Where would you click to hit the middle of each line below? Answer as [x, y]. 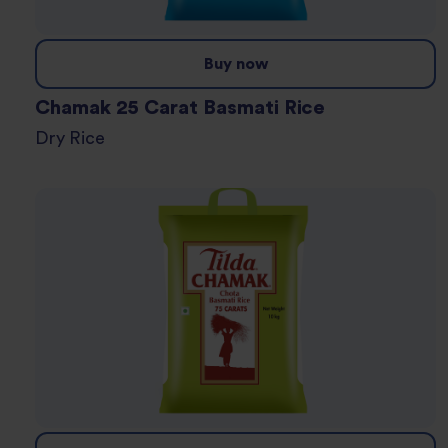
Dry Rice [77, 139]
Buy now [235, 64]
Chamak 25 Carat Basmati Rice [180, 108]
